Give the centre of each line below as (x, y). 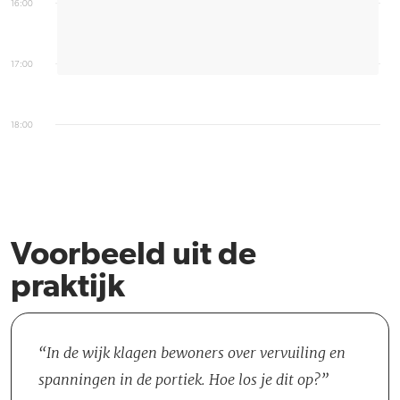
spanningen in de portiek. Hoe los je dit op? (179, 379)
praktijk (68, 287)
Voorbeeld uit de (133, 255)
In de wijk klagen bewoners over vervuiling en (196, 353)
